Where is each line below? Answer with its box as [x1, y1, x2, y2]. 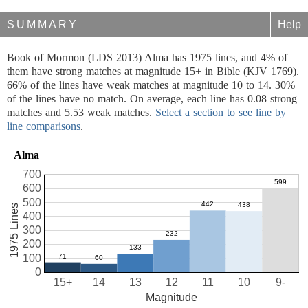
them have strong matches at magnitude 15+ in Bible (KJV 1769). [7, 65, 299, 77]
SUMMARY [7, 19, 78, 30]
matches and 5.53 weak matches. [7, 107, 155, 118]
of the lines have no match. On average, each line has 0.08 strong [7, 93, 297, 104]
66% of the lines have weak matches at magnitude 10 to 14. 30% [7, 79, 295, 91]
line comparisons [7, 120, 80, 132]
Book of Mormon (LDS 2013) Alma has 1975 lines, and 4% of [7, 52, 287, 63]
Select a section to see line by [155, 107, 286, 118]
